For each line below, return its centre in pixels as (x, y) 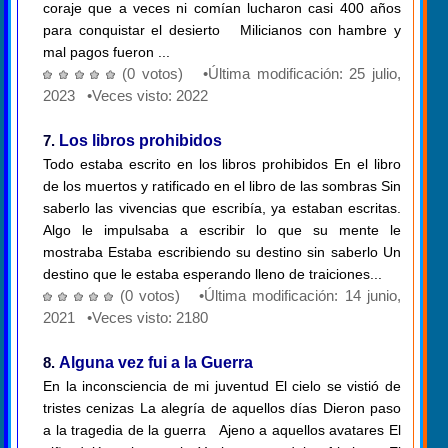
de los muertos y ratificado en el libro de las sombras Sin (222, 186)
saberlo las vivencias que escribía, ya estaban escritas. (222, 208)
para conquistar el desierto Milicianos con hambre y (222, 30)
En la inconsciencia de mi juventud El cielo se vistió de (222, 386)
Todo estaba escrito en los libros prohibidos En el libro (222, 164)
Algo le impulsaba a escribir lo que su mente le (222, 230)
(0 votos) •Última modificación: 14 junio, (260, 296)
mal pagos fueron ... (106, 52)
